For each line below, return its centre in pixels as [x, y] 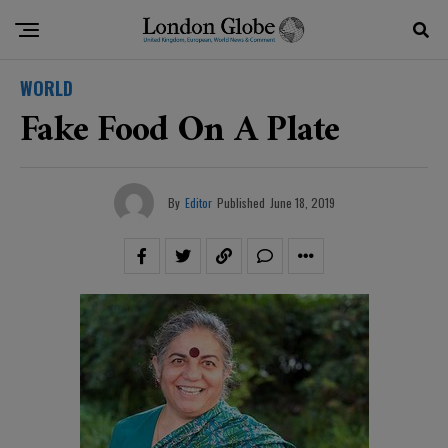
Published [240, 202]
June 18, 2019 [302, 202]
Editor [198, 202]
